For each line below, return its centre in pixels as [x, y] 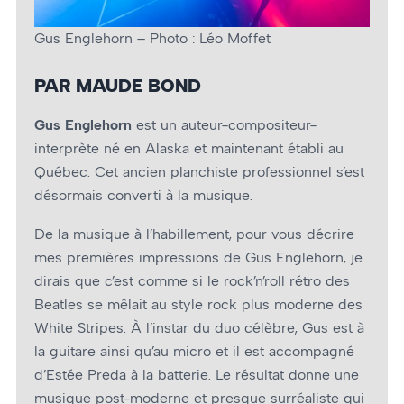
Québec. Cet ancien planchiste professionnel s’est [199, 172]
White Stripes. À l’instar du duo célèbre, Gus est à [199, 327]
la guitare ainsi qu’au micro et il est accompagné [194, 351]
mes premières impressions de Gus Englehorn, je [198, 257]
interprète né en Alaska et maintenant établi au [189, 149]
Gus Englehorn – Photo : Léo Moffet [152, 39]
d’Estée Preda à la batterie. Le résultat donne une [197, 374]
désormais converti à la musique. [143, 196]
